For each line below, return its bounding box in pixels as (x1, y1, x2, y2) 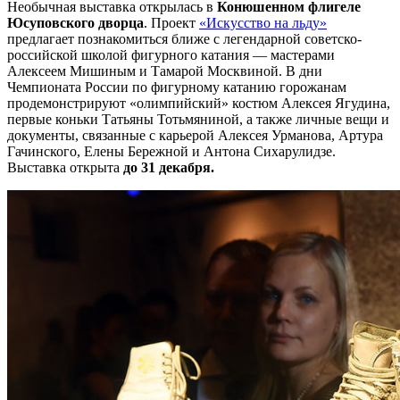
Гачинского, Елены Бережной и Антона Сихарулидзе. (7, 144, 336, 160)
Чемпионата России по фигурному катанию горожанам (7, 79, 346, 96)
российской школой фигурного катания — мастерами (7, 47, 335, 63)
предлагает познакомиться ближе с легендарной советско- (7, 31, 362, 47)
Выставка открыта (7, 160, 123, 176)
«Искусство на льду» (199, 15, 327, 31)
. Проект (144, 15, 199, 31)
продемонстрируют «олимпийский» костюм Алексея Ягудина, (7, 96, 390, 112)
